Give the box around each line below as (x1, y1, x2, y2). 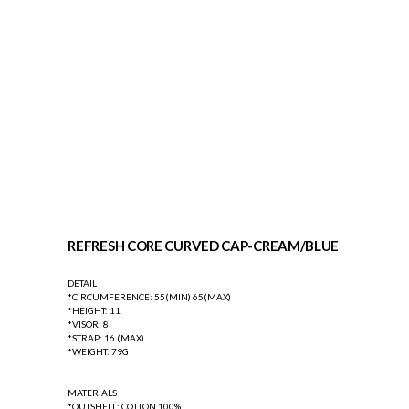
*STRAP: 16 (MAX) (68, 332, 145, 344)
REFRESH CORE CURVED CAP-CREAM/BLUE (68, 237, 340, 255)
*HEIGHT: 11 (68, 305, 121, 317)
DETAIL (68, 278, 98, 289)
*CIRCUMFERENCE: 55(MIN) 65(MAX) (68, 291, 232, 303)
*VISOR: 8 (68, 319, 110, 330)
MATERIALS (68, 387, 118, 399)
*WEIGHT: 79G (68, 346, 130, 358)
